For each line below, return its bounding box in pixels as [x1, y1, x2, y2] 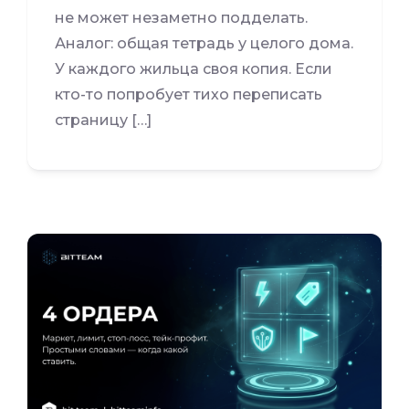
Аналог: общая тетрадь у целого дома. [55, 34, 353, 52]
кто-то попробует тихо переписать [55, 85, 322, 103]
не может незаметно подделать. [55, 8, 308, 26]
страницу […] [55, 110, 152, 129]
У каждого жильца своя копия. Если [55, 59, 332, 78]
